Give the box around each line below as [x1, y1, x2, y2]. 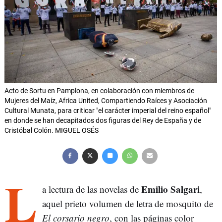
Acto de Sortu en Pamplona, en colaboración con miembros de [4, 87, 194, 95]
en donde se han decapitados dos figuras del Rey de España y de [4, 116, 201, 125]
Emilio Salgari [141, 182, 200, 196]
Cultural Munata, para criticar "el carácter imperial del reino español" [4, 107, 211, 115]
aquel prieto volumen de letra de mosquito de [42, 197, 213, 210]
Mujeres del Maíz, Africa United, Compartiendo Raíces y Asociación [4, 97, 207, 105]
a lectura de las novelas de [42, 183, 141, 196]
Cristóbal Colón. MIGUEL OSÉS [4, 126, 99, 135]
